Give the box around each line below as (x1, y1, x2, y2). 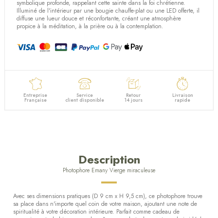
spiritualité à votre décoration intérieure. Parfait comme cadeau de (13, 207, 180, 217)
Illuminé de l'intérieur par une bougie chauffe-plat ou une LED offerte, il (17, 6, 200, 15)
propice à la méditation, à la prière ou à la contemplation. (17, 21, 164, 31)
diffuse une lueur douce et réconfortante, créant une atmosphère (17, 14, 182, 23)
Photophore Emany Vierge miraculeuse (63, 166, 155, 175)
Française (24, 96, 47, 104)
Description (78, 151, 140, 168)
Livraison (172, 91, 193, 99)
